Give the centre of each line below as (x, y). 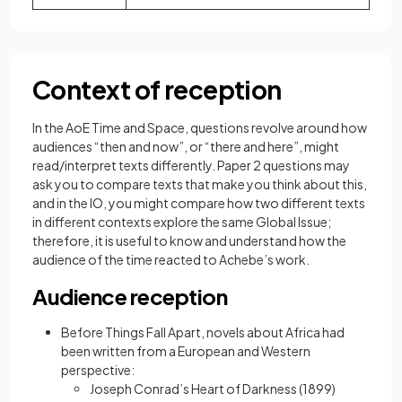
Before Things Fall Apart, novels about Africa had (203, 332)
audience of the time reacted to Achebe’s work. (172, 260)
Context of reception (157, 90)
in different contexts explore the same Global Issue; (182, 222)
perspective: (98, 370)
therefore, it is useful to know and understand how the (189, 241)
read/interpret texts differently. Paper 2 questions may (191, 166)
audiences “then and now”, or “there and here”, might (186, 147)
